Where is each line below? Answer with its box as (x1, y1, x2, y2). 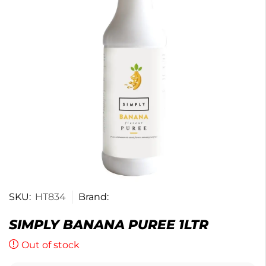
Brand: (78, 191, 109, 202)
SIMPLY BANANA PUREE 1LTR (9, 216, 208, 233)
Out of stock (21, 239, 80, 251)
